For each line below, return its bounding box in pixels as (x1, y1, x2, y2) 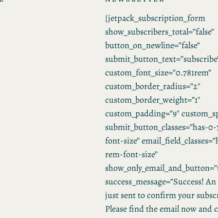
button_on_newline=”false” (105, 39, 200, 52)
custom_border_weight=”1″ (105, 94, 200, 106)
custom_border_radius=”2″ (105, 80, 200, 92)
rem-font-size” (105, 148, 158, 161)
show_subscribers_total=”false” (105, 26, 214, 38)
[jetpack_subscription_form (105, 12, 205, 24)
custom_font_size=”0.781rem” (105, 67, 211, 79)
